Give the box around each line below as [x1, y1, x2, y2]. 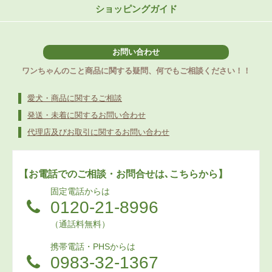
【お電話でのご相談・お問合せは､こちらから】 [19, 169, 228, 180]
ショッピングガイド [95, 4, 177, 15]
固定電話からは [50, 186, 110, 196]
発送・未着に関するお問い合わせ [27, 110, 146, 120]
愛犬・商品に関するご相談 [27, 93, 122, 103]
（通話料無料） [50, 219, 110, 229]
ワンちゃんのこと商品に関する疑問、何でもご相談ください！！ [21, 66, 251, 75]
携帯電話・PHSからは [50, 242, 136, 252]
